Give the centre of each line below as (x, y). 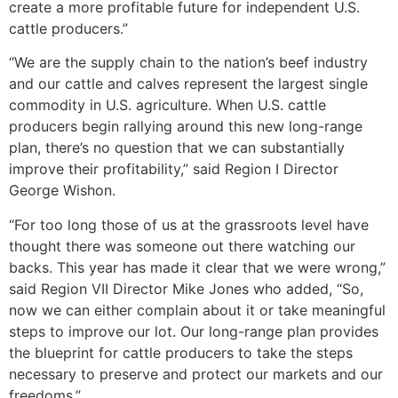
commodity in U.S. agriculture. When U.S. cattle (167, 105)
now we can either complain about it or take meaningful (197, 310)
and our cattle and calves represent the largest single (188, 84)
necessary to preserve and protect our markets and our (196, 374)
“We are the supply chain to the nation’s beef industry (188, 63)
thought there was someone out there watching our (182, 246)
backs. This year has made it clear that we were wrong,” (197, 267)
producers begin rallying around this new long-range (186, 127)
